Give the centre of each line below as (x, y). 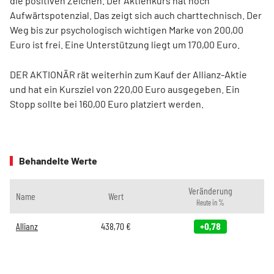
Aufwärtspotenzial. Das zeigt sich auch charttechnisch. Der (136, 15)
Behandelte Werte (58, 161)
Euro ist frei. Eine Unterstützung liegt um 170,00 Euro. (125, 45)
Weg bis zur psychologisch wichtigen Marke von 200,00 (127, 30)
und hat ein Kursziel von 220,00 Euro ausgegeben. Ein (125, 89)
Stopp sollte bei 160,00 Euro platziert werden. (107, 104)
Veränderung (210, 191)
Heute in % (210, 203)
